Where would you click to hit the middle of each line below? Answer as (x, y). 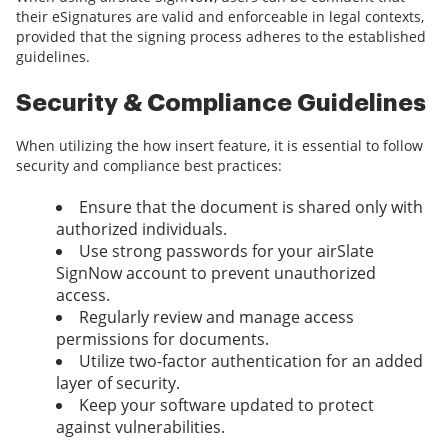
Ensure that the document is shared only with (251, 207)
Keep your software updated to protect (226, 405)
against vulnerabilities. (140, 427)
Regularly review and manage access (216, 317)
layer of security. (118, 383)
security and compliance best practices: (149, 166)
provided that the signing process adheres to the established (221, 37)
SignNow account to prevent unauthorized (216, 273)
